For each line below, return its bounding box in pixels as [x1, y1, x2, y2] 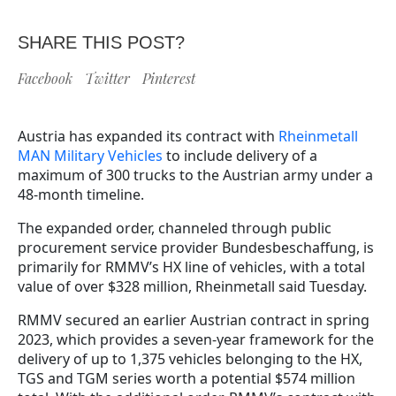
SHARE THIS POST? [18, 32, 185, 52]
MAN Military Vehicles [18, 145, 163, 165]
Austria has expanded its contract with [18, 126, 278, 146]
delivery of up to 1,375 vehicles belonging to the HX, [18, 348, 362, 369]
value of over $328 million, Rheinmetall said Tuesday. [18, 276, 370, 296]
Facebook [18, 68, 72, 88]
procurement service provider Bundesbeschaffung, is [18, 237, 374, 257]
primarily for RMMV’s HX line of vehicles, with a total [18, 256, 365, 277]
